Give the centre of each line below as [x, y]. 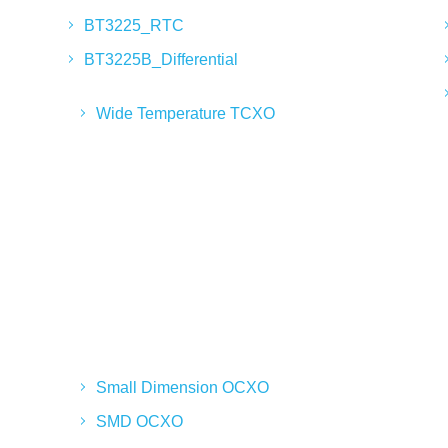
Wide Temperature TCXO [186, 113]
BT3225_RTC [134, 25]
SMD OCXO [140, 421]
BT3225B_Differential [161, 59]
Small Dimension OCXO [183, 387]
